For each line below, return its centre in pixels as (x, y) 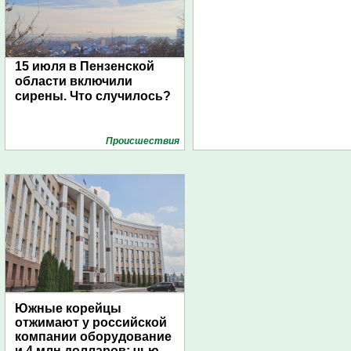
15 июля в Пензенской (85, 66)
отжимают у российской (91, 322)
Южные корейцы (68, 308)
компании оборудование (93, 337)
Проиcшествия (143, 141)
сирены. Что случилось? (93, 96)
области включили (74, 81)
